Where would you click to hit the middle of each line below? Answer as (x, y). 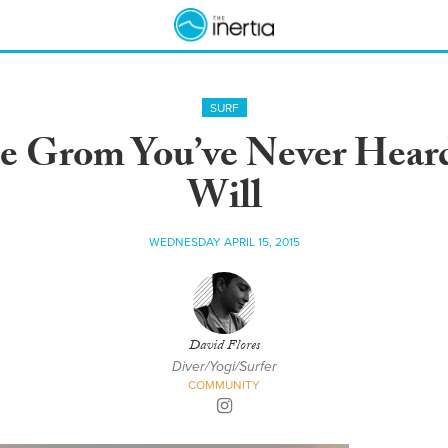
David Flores (224, 347)
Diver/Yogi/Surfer (224, 366)
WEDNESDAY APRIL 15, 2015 (224, 242)
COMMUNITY (224, 385)
